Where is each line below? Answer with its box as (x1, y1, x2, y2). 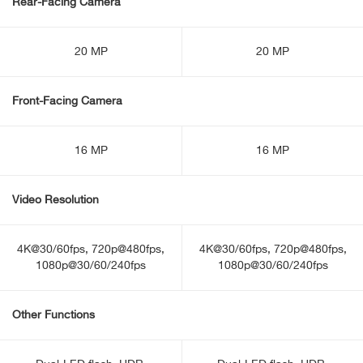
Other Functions (12, 310, 95, 321)
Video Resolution (12, 194, 99, 206)
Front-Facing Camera (12, 96, 122, 107)
